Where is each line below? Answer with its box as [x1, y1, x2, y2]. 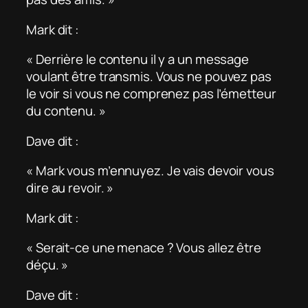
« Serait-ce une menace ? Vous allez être [26, 239, 261, 257]
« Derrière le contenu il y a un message [26, 50, 250, 69]
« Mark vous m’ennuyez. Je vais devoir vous [26, 162, 274, 180]
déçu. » [26, 256, 69, 274]
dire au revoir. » [26, 179, 114, 197]
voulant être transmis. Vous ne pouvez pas [26, 67, 272, 86]
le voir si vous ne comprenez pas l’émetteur [26, 85, 276, 103]
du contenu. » [26, 102, 106, 120]
